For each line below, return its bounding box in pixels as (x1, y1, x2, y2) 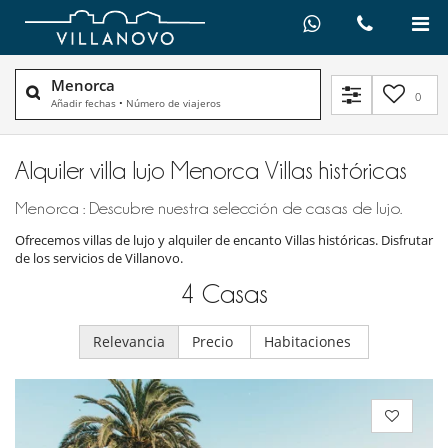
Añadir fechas (51, 96, 116, 111)
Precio (192, 332, 237, 352)
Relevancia (93, 332, 165, 352)
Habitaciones (264, 332, 355, 352)
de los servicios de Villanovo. (15, 249, 183, 268)
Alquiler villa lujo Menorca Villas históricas (15, 157, 407, 184)
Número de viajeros (126, 96, 221, 111)
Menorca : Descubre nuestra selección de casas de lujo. (15, 199, 402, 218)
